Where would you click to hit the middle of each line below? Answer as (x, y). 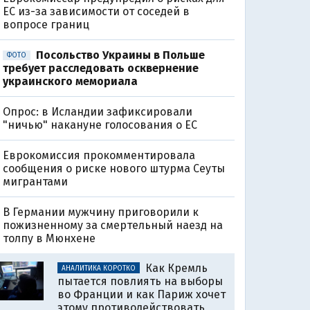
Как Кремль (177, 268)
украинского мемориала (70, 82)
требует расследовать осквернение (100, 69)
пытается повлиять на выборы (140, 282)
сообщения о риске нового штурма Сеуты (113, 169)
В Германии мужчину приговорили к (100, 212)
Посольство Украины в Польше (120, 55)
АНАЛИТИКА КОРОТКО (99, 269)
